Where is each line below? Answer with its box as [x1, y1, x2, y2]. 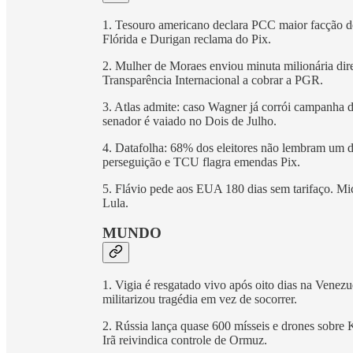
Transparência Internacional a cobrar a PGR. [102, 72, 323, 87]
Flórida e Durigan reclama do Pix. [102, 32, 271, 46]
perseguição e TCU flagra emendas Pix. [102, 154, 300, 169]
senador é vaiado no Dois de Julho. [102, 113, 277, 128]
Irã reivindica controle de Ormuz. [102, 333, 267, 347]
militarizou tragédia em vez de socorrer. [102, 292, 297, 307]
